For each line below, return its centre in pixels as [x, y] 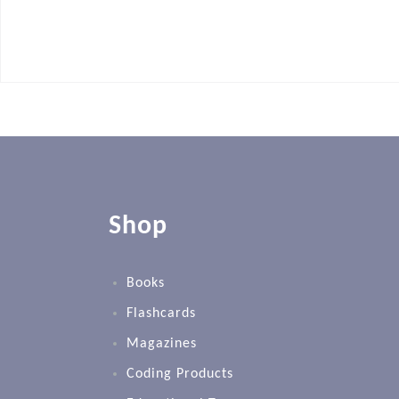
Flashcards [161, 313]
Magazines [162, 343]
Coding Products [180, 374]
